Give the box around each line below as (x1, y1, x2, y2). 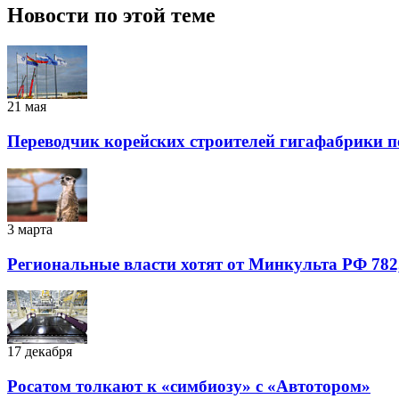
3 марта (7, 221, 53, 237)
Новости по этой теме (7, 4, 216, 28)
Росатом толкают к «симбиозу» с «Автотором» (7, 376, 370, 395)
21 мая (7, 99, 46, 115)
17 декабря (7, 344, 72, 360)
